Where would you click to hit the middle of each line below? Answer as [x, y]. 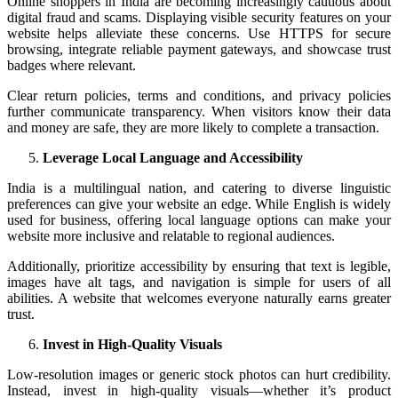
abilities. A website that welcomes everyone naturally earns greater [199, 298]
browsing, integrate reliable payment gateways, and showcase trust [199, 49]
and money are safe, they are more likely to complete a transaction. [193, 127]
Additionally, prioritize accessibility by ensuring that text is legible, [199, 266]
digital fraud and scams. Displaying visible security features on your [199, 17]
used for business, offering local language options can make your [199, 219]
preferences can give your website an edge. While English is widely [199, 203]
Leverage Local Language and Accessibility [173, 157]
